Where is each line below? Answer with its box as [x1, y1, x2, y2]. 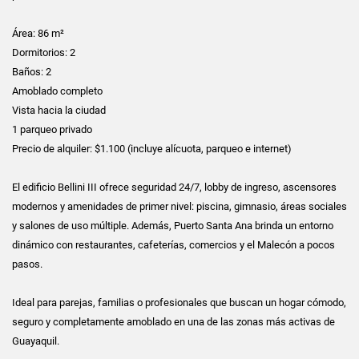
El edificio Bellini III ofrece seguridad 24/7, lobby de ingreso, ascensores [12, 180, 337, 193]
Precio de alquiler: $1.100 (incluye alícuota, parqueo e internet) [12, 142, 292, 155]
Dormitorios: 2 [12, 46, 75, 58]
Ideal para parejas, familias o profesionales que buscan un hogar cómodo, [12, 296, 346, 309]
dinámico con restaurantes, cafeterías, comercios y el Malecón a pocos [12, 238, 335, 251]
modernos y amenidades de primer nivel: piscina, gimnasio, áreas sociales [12, 200, 347, 212]
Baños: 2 [12, 65, 51, 78]
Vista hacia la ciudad [12, 103, 106, 116]
